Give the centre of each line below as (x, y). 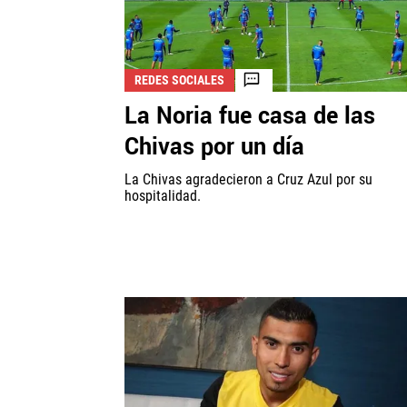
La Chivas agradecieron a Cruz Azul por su (248, 179)
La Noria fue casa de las (250, 116)
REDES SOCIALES (179, 79)
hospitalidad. (163, 195)
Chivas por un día (214, 147)
